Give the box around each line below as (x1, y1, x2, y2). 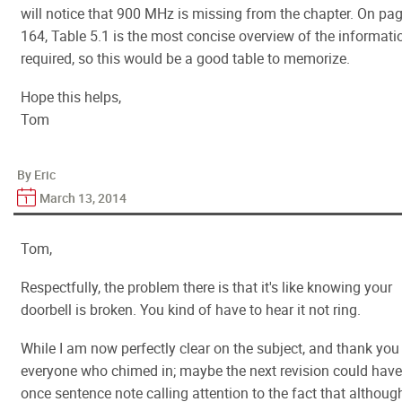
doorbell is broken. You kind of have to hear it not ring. (21, 300, 361, 319)
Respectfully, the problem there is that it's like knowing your (21, 277, 392, 297)
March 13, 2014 (39, 189, 127, 206)
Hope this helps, (21, 87, 121, 107)
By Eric (17, 166, 56, 183)
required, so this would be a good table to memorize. (21, 48, 350, 68)
